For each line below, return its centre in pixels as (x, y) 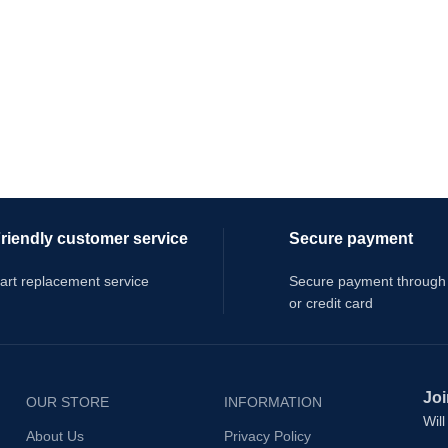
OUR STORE (67, 402)
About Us (54, 436)
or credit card (331, 303)
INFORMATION (273, 402)
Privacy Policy (268, 436)
